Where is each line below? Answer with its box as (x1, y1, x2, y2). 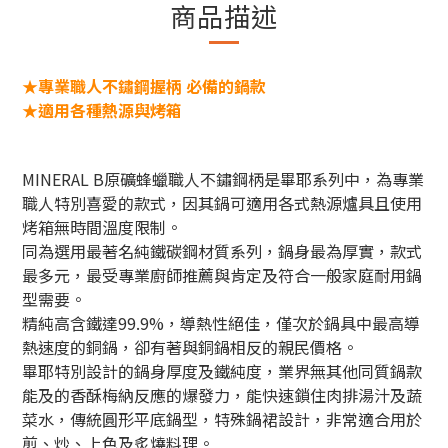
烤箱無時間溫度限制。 (22, 215, 182, 239)
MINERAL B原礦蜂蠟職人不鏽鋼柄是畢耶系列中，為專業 (22, 167, 424, 191)
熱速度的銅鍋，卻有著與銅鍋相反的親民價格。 (22, 335, 358, 359)
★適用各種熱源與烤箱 (22, 98, 182, 122)
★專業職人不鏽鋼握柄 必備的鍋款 (22, 74, 266, 98)
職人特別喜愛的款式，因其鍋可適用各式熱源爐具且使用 (22, 191, 422, 215)
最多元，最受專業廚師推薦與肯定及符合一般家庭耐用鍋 (22, 263, 422, 287)
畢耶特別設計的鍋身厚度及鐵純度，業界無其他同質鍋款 (22, 359, 422, 383)
